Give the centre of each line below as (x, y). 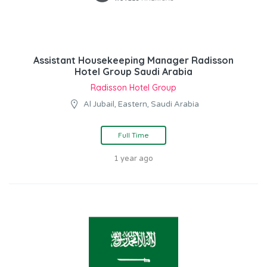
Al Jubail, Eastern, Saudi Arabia (141, 105)
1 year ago (133, 159)
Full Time (133, 135)
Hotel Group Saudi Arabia (133, 72)
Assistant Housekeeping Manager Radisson (133, 60)
